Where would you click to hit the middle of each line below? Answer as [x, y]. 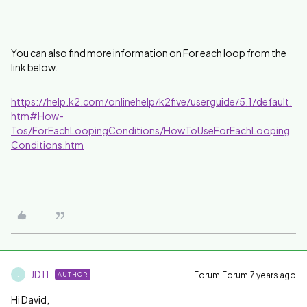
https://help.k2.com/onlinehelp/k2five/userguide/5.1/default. [151, 101]
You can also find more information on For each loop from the [149, 53]
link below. [34, 67]
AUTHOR [73, 274]
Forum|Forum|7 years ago [245, 275]
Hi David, [30, 299]
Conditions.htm [47, 145]
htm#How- [37, 116]
